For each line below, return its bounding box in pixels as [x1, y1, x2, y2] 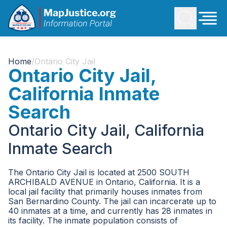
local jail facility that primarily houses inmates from [8, 186, 202, 197]
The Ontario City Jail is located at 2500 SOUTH [8, 167, 190, 177]
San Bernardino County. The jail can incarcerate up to [8, 196, 216, 206]
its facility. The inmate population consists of [8, 215, 178, 225]
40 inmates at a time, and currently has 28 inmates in [8, 206, 212, 216]
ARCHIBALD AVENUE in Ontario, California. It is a [8, 177, 200, 187]
